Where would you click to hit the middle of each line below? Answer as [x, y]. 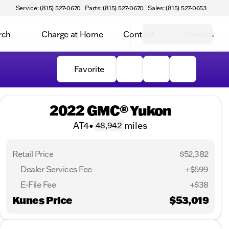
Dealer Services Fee [56, 169]
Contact [139, 34]
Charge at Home [72, 34]
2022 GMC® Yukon [110, 110]
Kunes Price [42, 200]
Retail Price [33, 154]
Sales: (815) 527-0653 [177, 8]
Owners [199, 34]
